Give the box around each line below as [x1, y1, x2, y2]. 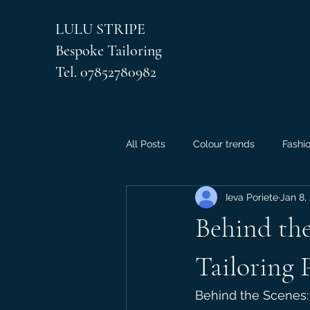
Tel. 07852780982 [55, 63, 156, 81]
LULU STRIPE [55, 20, 149, 38]
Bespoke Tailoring [55, 42, 162, 60]
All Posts [126, 138, 165, 149]
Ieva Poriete [226, 191, 278, 203]
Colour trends [193, 138, 255, 149]
